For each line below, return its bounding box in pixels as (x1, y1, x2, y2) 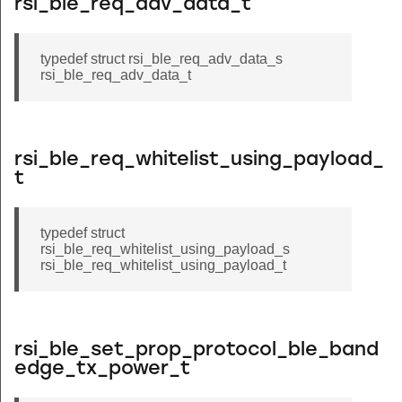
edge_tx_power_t (14, 359, 190, 379)
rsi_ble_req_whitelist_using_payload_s (40, 240, 290, 257)
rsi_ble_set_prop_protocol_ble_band (14, 340, 379, 360)
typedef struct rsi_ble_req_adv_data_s (40, 50, 283, 66)
